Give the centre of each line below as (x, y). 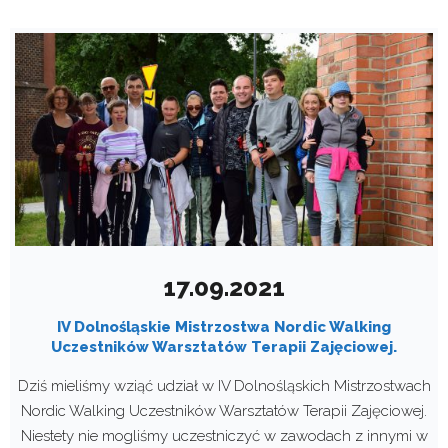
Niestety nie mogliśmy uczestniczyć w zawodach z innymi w (224, 435)
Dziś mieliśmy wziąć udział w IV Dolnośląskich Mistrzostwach (224, 385)
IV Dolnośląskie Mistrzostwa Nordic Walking (224, 326)
